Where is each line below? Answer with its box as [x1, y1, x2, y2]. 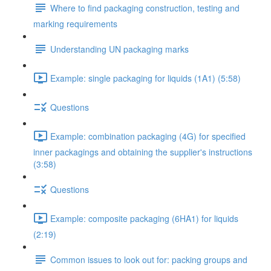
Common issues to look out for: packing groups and [50, 253, 247, 266]
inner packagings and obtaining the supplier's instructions [33, 146, 252, 158]
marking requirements [33, 18, 117, 30]
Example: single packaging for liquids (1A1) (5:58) [50, 71, 241, 84]
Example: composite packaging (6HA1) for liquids [50, 212, 238, 224]
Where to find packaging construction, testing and [50, 1, 240, 14]
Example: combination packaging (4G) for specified [50, 129, 246, 142]
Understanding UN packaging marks [50, 42, 189, 55]
